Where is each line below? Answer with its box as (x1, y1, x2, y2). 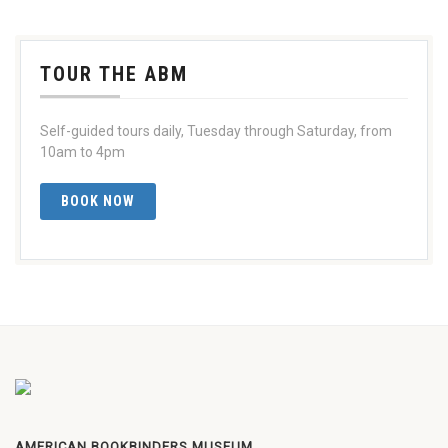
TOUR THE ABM (40, 61, 188, 86)
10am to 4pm (40, 143, 125, 160)
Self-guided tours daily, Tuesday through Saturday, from (40, 122, 392, 139)
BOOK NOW (61, 192, 135, 209)
